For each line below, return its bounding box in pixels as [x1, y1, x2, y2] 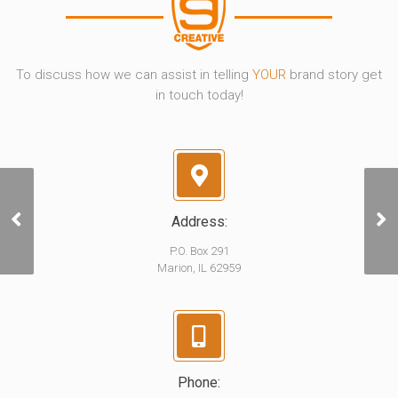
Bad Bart [33, 213, 79, 227]
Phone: [178, 374, 220, 392]
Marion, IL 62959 [157, 261, 241, 275]
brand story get [286, 67, 382, 84]
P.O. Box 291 [169, 244, 229, 259]
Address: [171, 213, 227, 231]
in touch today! [155, 87, 243, 104]
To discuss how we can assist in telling [16, 67, 252, 84]
